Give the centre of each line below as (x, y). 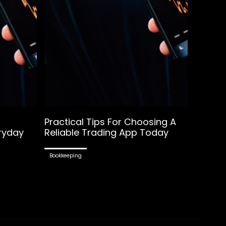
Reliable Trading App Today (106, 132)
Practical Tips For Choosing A (110, 122)
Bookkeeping (65, 155)
